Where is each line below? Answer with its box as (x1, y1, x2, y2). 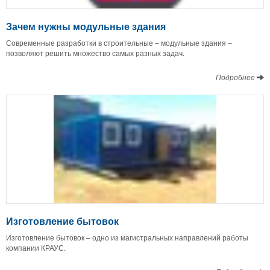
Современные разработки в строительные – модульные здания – (6, 37, 232, 48)
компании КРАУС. (6, 242, 66, 253)
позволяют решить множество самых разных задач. (6, 48, 184, 58)
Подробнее (216, 72, 257, 83)
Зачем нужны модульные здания (6, 19, 166, 34)
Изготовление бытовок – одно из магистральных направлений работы (6, 231, 248, 242)
